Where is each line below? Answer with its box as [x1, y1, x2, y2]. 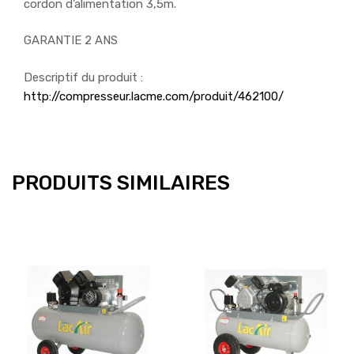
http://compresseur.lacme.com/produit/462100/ [24, 88, 284, 104]
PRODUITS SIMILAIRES [12, 171, 230, 195]
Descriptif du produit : [24, 70, 143, 85]
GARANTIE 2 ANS [24, 33, 118, 48]
